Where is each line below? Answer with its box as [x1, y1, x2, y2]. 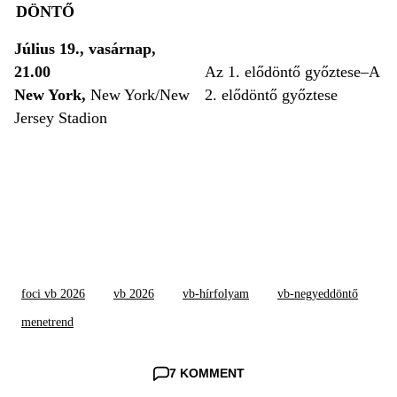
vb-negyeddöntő [277, 287, 358, 301]
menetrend [21, 315, 74, 330]
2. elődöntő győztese [205, 86, 338, 105]
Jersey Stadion [14, 109, 107, 128]
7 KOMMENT [168, 366, 245, 381]
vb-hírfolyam [183, 287, 249, 301]
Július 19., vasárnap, [14, 40, 156, 58]
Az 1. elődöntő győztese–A [205, 63, 379, 82]
